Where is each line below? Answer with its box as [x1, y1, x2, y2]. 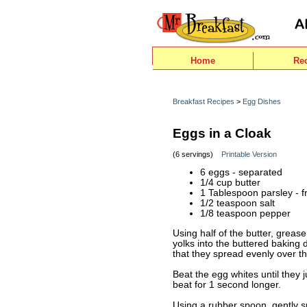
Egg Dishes [243, 97, 281, 106]
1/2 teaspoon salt [200, 198, 275, 209]
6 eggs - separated [200, 167, 282, 178]
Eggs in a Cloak [173, 126, 271, 140]
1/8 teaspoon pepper [200, 208, 291, 219]
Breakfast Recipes [173, 97, 234, 106]
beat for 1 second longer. [173, 279, 281, 290]
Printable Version [221, 149, 277, 158]
